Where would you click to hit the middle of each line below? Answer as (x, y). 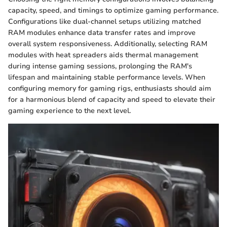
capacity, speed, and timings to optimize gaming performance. (113, 10)
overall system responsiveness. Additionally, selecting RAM (108, 44)
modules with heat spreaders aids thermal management (103, 55)
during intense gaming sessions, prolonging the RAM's (100, 66)
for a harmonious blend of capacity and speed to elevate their (112, 99)
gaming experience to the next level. (69, 110)
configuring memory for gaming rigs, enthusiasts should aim (110, 88)
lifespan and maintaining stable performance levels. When (107, 77)
